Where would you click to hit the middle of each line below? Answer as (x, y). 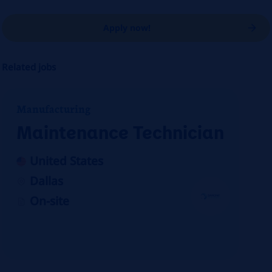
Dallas (47, 181)
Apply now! (127, 28)
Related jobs (29, 67)
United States (66, 161)
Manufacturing (54, 108)
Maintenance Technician (121, 132)
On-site (49, 201)
